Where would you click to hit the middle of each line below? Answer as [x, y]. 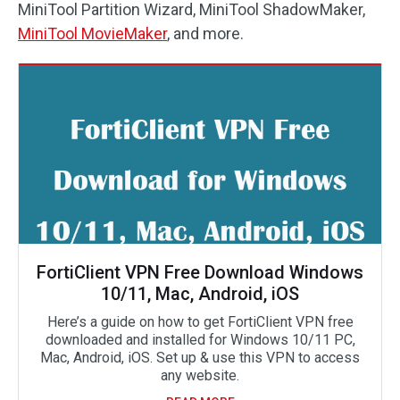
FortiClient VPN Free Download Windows [200, 272]
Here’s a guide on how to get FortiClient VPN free [200, 321]
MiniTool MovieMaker [92, 33]
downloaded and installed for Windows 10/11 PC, [200, 339]
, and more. [205, 33]
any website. [200, 375]
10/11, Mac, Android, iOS [200, 293]
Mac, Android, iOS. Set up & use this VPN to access [200, 357]
